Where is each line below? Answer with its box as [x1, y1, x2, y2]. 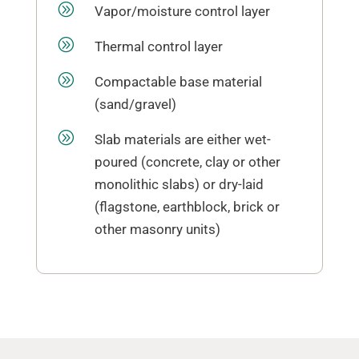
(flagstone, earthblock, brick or [94, 199, 280, 215]
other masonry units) [94, 221, 220, 237]
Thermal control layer [94, 38, 223, 54]
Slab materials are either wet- [94, 131, 271, 147]
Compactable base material [94, 74, 262, 90]
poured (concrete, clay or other [94, 154, 280, 170]
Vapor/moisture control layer [94, 3, 270, 19]
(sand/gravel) [94, 96, 176, 112]
